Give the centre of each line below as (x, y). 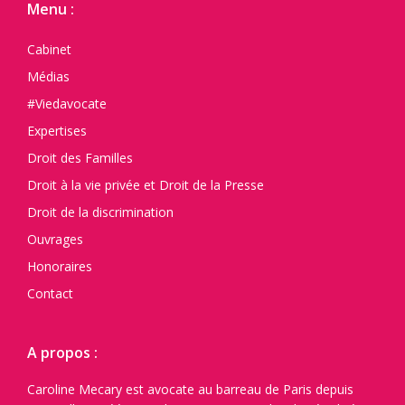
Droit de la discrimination (100, 212)
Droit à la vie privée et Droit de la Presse (146, 185)
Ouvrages (55, 240)
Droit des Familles (80, 158)
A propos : (62, 353)
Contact (50, 294)
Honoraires (60, 267)
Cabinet (49, 50)
